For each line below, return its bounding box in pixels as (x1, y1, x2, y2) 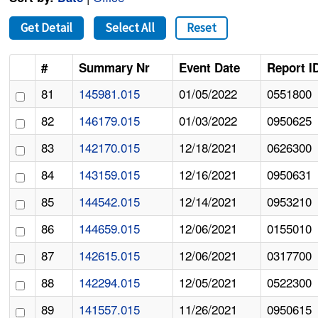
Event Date (179, 59, 241, 77)
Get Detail (21, 20, 73, 36)
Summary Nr (79, 59, 150, 77)
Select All (104, 20, 155, 36)
